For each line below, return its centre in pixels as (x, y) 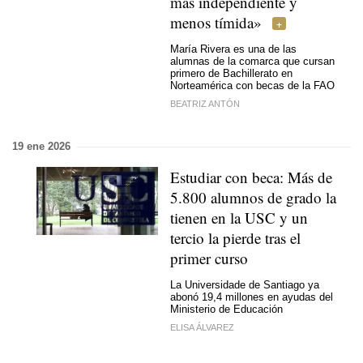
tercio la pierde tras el (235, 238)
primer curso (209, 258)
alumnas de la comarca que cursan (252, 61)
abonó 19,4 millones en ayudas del (252, 297)
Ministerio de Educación (226, 309)
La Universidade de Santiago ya (245, 284)
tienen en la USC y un (239, 218)
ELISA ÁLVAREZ (202, 327)
